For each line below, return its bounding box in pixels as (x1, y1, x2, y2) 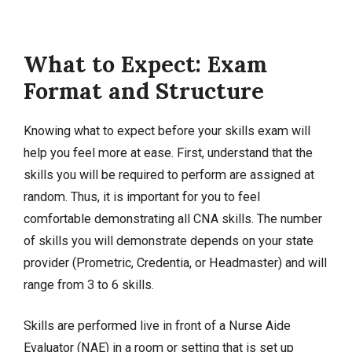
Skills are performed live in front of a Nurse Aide (24, 317, 291, 333)
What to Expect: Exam (24, 49, 267, 79)
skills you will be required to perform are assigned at (24, 167, 314, 182)
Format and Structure (24, 75, 264, 105)
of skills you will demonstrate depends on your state (24, 233, 313, 248)
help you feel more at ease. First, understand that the (24, 145, 313, 160)
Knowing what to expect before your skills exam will (24, 123, 310, 138)
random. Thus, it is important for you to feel (24, 189, 260, 204)
